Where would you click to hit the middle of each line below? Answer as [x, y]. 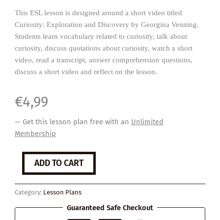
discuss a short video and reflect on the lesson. [86, 72]
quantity [27, 166]
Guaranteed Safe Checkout [110, 207]
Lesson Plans [62, 192]
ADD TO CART [59, 164]
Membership [35, 133]
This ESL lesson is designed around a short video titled [98, 13]
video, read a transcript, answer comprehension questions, [104, 60]
